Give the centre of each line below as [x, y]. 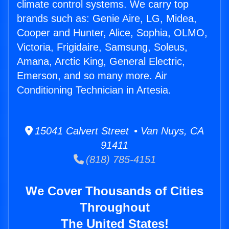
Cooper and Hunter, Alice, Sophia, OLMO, [112, 33]
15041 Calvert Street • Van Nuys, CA [118, 131]
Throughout [114, 208]
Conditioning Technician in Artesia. [94, 90]
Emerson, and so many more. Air [92, 76]
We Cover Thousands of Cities [114, 191]
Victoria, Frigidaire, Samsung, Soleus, [102, 47]
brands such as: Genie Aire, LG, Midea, [107, 19]
